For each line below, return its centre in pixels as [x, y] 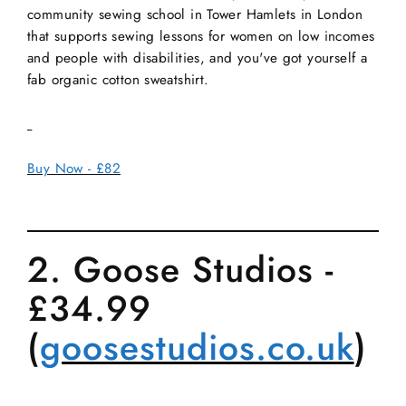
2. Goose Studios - [180, 270]
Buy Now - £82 [74, 168]
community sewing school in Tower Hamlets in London [195, 14]
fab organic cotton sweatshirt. [118, 79]
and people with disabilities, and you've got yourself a [198, 58]
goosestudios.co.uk [197, 348]
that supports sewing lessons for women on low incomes [201, 36]
